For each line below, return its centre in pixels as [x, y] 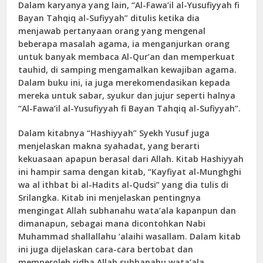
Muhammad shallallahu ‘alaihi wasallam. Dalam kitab [130, 236]
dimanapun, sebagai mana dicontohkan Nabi [112, 223]
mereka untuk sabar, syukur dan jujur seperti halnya [127, 95]
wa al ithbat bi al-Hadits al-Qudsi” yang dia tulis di [124, 184]
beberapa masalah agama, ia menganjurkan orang [124, 43]
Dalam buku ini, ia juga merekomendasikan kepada [124, 82]
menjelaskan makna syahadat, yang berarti [109, 146]
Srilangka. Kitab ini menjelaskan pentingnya [110, 197]
